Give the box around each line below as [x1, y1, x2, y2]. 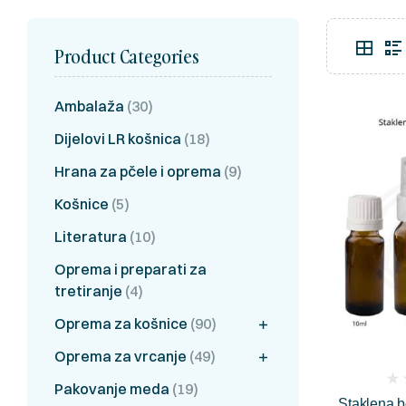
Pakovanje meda [54, 379, 169, 398]
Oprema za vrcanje [54, 346, 187, 365]
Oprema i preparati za [54, 259, 207, 278]
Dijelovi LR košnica [54, 129, 181, 148]
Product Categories [54, 43, 199, 69]
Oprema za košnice [54, 314, 188, 333]
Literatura [54, 227, 127, 246]
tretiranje [54, 281, 122, 300]
